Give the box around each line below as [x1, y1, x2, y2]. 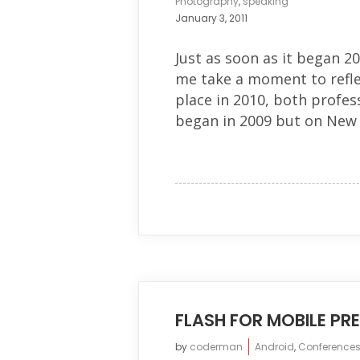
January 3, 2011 [175, 11, 247, 25]
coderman [190, 340, 243, 354]
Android [255, 340, 294, 354]
